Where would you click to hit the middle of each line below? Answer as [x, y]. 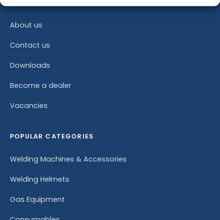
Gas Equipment [37, 200]
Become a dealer [41, 86]
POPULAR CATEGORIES [52, 137]
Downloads [30, 66]
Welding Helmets [40, 179]
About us [26, 25]
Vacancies [29, 106]
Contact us [30, 45]
